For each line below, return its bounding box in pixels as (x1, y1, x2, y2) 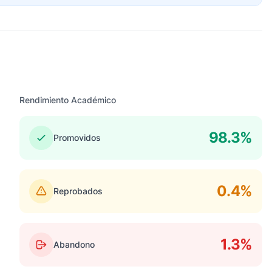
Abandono (53, 239, 95, 250)
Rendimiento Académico (19, 95, 116, 105)
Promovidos (53, 132, 101, 143)
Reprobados (53, 186, 103, 196)
